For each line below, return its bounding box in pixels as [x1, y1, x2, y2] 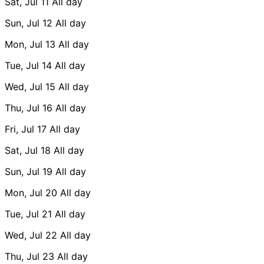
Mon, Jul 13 [5, 38, 55, 50]
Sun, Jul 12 [5, 16, 52, 29]
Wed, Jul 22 [5, 229, 57, 241]
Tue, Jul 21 [5, 207, 52, 220]
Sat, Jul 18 [5, 144, 51, 156]
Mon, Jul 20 [5, 186, 57, 199]
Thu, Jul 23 [5, 250, 54, 262]
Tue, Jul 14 [5, 59, 52, 71]
